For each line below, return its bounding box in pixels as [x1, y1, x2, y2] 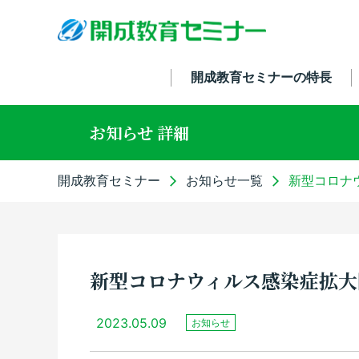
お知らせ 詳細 [90, 121, 189, 144]
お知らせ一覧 [186, 172, 263, 188]
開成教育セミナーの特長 [190, 69, 332, 85]
